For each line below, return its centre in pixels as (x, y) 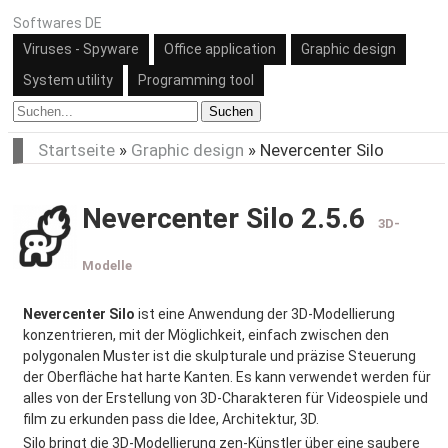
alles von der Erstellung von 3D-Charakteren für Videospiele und (225, 398)
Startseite (76, 150)
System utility (68, 80)
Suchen (231, 111)
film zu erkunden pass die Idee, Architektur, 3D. (171, 419)
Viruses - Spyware (81, 49)
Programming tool (196, 80)
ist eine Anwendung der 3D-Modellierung (265, 314)
